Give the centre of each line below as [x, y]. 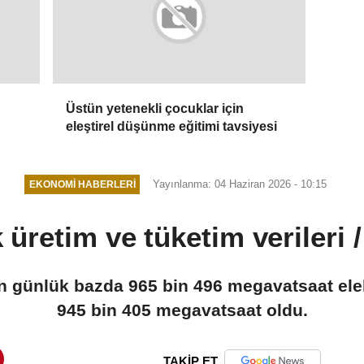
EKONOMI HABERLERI [82, 184]
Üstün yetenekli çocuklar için [155, 108]
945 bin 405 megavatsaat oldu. [182, 310]
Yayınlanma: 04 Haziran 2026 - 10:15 [240, 184]
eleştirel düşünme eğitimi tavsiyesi [172, 126]
